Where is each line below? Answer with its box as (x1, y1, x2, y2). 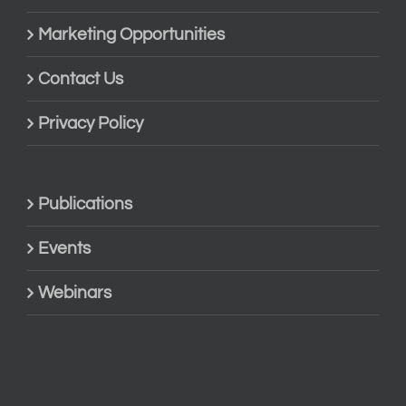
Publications (38, 195, 132, 214)
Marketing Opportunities (38, 25, 225, 44)
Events (38, 239, 91, 258)
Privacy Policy (38, 114, 143, 133)
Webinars (38, 284, 111, 303)
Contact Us (38, 70, 123, 89)
